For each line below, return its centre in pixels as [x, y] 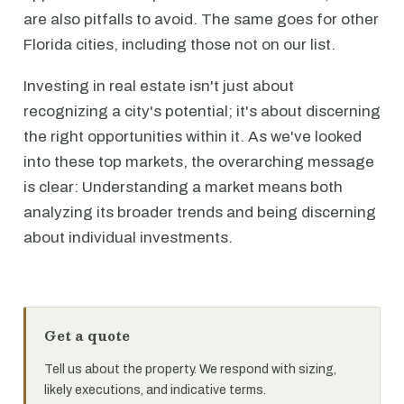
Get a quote [87, 335]
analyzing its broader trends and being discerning [200, 212]
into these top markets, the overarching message [199, 162]
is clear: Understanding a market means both [183, 187]
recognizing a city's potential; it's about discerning [202, 111]
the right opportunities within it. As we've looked [193, 137]
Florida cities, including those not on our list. [181, 45]
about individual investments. [128, 238]
